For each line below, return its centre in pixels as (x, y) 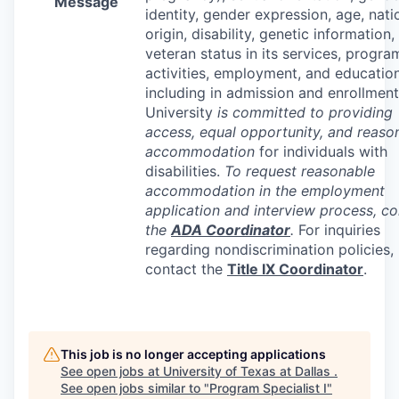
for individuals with (323, 151)
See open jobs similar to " (135, 387)
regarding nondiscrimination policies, (269, 249)
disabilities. (185, 171)
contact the (186, 269)
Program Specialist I (268, 387)
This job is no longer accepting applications (193, 354)
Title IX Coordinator (295, 269)
